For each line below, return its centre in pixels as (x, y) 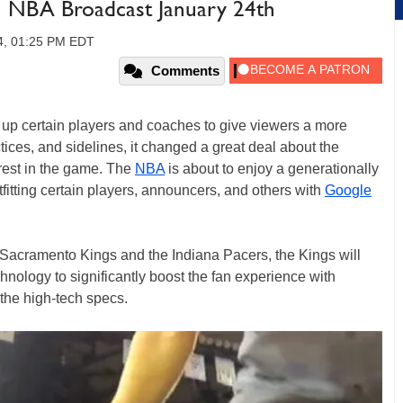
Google (348, 190)
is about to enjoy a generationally (272, 169)
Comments (185, 71)
